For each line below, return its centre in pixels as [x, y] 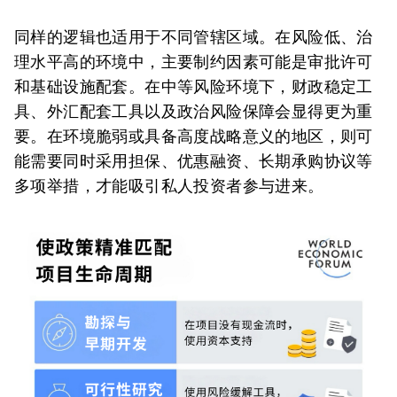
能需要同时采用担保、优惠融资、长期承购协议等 [194, 161]
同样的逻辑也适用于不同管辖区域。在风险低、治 [194, 37]
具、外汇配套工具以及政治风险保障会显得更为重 [194, 111]
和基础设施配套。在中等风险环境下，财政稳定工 [194, 86]
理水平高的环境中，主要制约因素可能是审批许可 [194, 62]
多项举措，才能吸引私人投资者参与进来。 [169, 186]
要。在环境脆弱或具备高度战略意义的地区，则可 [194, 136]
